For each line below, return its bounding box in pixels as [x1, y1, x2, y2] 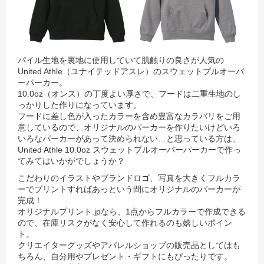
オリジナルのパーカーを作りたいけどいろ [84, 122, 240, 132]
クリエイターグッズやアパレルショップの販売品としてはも [18, 240, 240, 250]
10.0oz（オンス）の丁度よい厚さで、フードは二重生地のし [18, 88, 241, 98]
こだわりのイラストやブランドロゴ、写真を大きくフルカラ [18, 173, 240, 183]
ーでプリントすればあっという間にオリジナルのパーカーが [18, 184, 240, 194]
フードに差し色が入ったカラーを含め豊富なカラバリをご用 [18, 111, 240, 121]
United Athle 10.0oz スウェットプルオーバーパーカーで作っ [18, 144, 241, 154]
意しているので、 [18, 122, 84, 132]
